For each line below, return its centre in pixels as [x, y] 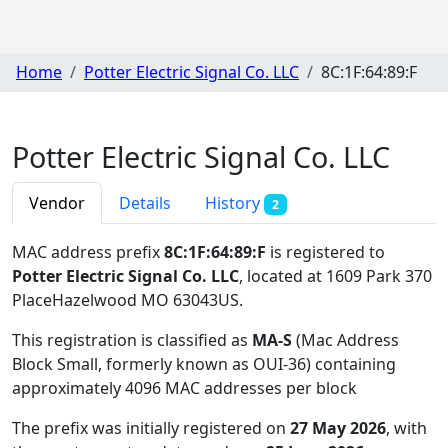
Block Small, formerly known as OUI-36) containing [204, 363]
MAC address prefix [88, 251]
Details [145, 202]
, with [406, 427]
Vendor [57, 202]
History [234, 202]
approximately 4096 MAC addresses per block [184, 387]
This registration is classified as [132, 339]
